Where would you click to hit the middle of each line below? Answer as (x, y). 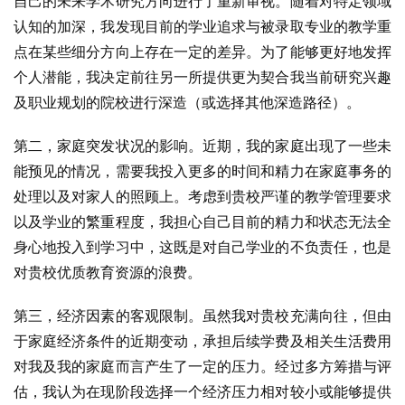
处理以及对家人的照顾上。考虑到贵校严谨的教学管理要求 (202, 196)
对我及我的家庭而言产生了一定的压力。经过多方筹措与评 (202, 366)
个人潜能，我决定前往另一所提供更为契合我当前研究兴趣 (202, 77)
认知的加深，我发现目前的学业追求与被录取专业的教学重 (202, 26)
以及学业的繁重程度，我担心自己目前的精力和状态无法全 (202, 221)
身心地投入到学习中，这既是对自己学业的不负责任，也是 (202, 247)
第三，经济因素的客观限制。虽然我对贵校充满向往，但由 (202, 316)
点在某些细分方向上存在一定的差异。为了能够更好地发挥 (202, 52)
